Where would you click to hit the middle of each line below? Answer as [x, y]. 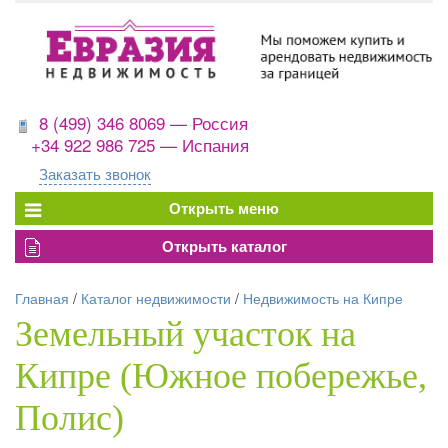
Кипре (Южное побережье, [221, 376]
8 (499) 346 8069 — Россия [143, 123]
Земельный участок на [185, 334]
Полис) [69, 418]
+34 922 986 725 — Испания [140, 145]
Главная [42, 298]
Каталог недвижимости [156, 298]
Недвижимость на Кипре [323, 298]
